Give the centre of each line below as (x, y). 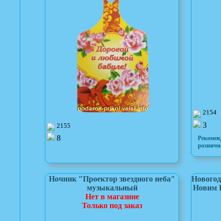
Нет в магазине (112, 196)
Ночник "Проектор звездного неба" (112, 179)
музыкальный (112, 187)
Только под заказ (112, 205)
